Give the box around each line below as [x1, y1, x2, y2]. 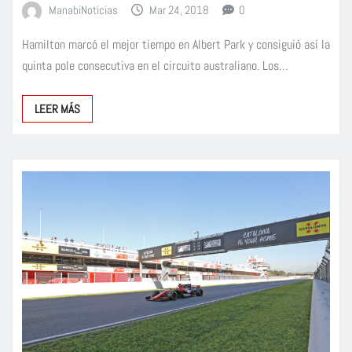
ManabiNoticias [48, 2, 118, 18]
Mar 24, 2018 [149, 2, 210, 18]
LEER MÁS [35, 101, 80, 117]
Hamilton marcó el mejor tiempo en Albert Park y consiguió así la [22, 36, 330, 53]
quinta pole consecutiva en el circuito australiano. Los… [22, 57, 288, 75]
